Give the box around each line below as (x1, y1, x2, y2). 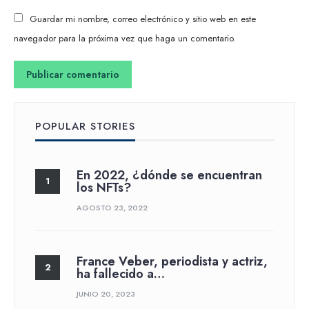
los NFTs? (77, 178, 131, 197)
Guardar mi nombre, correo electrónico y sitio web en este (30, 12, 256, 26)
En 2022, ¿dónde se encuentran (77, 166, 262, 184)
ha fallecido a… (77, 264, 165, 283)
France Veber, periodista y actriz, (77, 252, 268, 270)
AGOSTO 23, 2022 (77, 201, 148, 213)
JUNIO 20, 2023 (77, 288, 135, 299)
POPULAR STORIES (35, 118, 135, 134)
